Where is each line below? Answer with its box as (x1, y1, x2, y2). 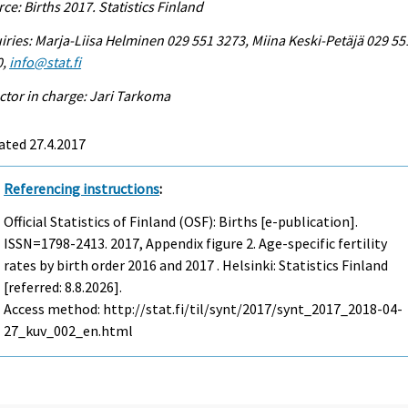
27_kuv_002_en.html (4, 321, 134, 341)
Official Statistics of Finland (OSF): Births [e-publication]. (4, 212, 359, 231)
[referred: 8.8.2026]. (4, 278, 123, 297)
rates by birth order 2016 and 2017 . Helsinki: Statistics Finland (4, 256, 389, 275)
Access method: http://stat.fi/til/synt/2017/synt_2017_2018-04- (4, 300, 403, 319)
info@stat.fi (9, 52, 82, 71)
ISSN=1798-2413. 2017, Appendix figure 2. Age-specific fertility (4, 234, 388, 253)
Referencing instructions (4, 178, 160, 198)
